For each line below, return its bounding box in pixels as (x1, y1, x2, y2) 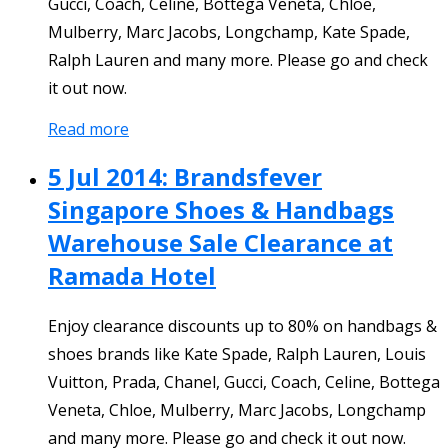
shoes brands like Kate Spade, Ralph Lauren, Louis (48, 342, 426, 365)
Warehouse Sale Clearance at (48, 225, 393, 259)
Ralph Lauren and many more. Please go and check (48, 48, 428, 71)
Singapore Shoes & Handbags (48, 192, 394, 226)
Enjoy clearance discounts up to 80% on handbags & (48, 314, 437, 337)
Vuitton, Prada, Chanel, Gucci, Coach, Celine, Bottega (48, 370, 440, 393)
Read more (48, 117, 129, 140)
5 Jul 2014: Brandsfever (48, 159, 322, 193)
